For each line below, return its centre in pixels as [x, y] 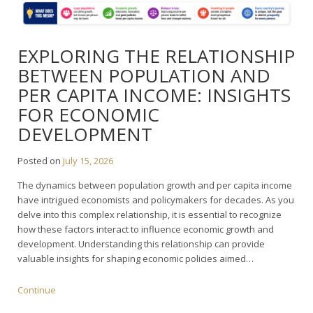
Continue [37, 290]
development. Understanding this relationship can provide [141, 244]
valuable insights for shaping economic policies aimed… [136, 259]
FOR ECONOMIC [88, 115]
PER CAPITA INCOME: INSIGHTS [154, 95]
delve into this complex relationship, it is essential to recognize [150, 215]
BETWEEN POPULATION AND [144, 76]
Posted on [40, 161]
